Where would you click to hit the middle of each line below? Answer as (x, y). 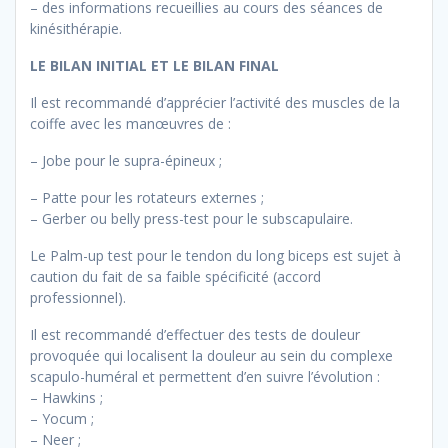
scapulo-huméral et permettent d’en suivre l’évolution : (205, 377)
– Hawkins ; (66, 398)
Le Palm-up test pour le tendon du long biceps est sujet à (215, 256)
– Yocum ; (62, 419)
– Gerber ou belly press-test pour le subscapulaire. (191, 219)
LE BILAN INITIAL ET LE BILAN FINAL (154, 66)
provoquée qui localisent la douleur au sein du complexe (211, 356)
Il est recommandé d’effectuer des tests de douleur (195, 335)
